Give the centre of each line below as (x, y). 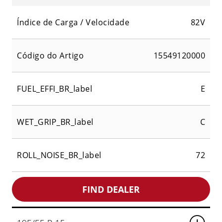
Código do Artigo (50, 56)
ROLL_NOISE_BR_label (59, 155)
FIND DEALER (111, 190)
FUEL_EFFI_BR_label (55, 89)
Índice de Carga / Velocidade (73, 23)
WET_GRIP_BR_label (55, 122)
